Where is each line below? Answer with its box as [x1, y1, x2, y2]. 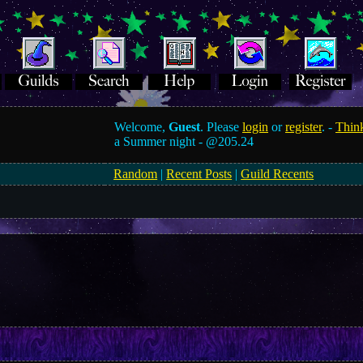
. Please [200, 120, 243, 134]
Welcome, [114, 120, 169, 134]
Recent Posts [166, 167, 233, 181]
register [285, 120, 322, 134]
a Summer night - [114, 135, 207, 148]
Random [113, 167, 158, 181]
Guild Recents [241, 167, 314, 181]
